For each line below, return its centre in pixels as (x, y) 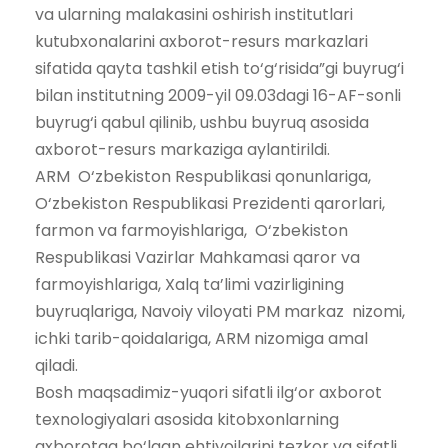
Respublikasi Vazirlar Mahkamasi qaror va (197, 257)
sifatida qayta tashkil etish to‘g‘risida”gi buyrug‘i (219, 68)
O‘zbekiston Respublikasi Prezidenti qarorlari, (210, 203)
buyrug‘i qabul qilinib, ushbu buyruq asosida (202, 122)
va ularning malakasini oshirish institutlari (194, 14)
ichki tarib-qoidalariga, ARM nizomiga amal (201, 338)
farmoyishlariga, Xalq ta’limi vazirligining (189, 284)
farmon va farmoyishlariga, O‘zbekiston (191, 230)
